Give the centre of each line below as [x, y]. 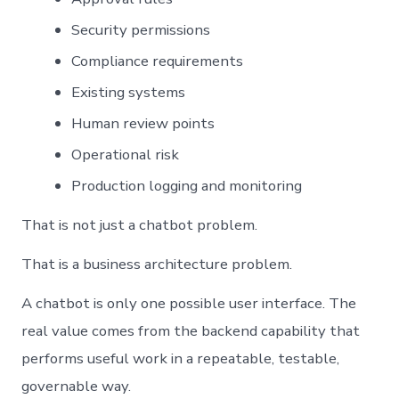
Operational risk [126, 155]
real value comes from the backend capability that [191, 331]
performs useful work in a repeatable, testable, [181, 359]
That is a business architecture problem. [157, 265]
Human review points [143, 124]
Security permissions [141, 30]
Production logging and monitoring [187, 186]
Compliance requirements [158, 61]
